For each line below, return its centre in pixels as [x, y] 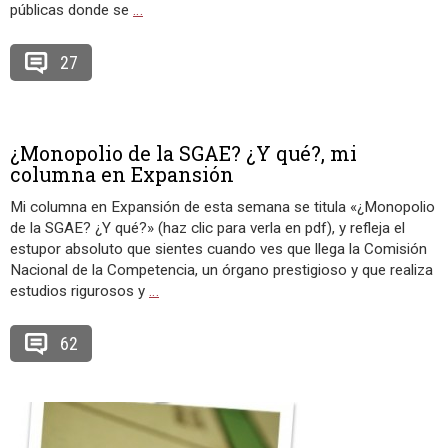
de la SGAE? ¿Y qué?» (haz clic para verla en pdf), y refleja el [207, 228]
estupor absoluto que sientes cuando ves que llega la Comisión [218, 249]
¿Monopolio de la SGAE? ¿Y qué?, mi [183, 153]
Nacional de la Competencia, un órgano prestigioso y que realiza [221, 270]
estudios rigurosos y [79, 291]
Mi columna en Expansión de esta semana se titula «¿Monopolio [222, 207]
